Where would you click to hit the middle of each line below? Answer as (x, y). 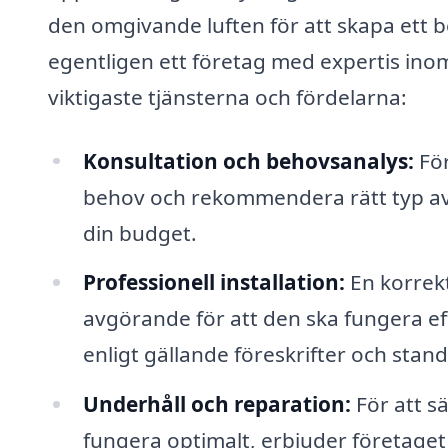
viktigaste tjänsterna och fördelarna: (227, 96)
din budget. (139, 232)
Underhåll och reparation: (216, 404)
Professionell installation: (213, 282)
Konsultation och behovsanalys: (248, 160)
